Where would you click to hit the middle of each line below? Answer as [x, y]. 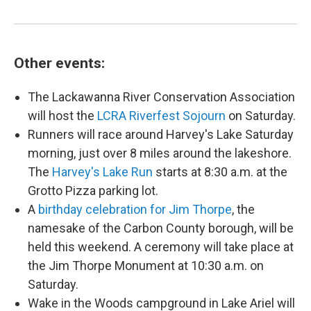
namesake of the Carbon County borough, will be [161, 228]
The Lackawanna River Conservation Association [161, 96]
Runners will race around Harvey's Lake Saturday [161, 134]
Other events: [59, 62]
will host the [62, 115]
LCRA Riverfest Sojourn [161, 115]
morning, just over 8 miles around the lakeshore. [160, 153]
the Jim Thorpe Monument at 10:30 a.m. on [146, 265]
